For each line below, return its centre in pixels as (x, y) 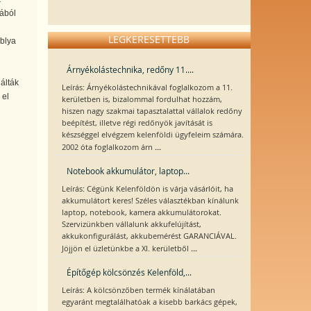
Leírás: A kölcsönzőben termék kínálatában (138, 290)
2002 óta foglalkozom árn (108, 147)
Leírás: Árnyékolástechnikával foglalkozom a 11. (147, 87)
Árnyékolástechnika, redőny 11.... (130, 69)
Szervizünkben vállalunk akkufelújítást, (131, 224)
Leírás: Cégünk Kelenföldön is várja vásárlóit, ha (147, 189)
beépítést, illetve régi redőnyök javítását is (137, 123)
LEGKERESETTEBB (149, 39)
